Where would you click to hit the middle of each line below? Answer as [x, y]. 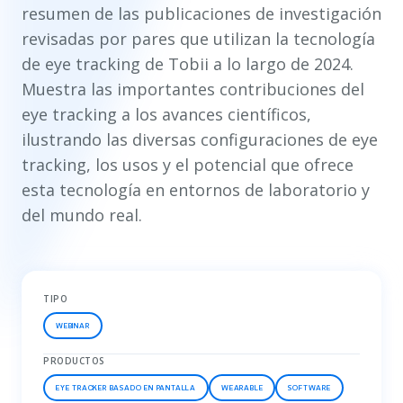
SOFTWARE [309, 387]
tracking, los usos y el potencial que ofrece [188, 164]
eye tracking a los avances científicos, [166, 114]
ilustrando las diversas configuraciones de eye [200, 139]
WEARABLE [242, 387]
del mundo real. [82, 215]
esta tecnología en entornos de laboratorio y [196, 189]
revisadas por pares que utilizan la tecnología [198, 38]
